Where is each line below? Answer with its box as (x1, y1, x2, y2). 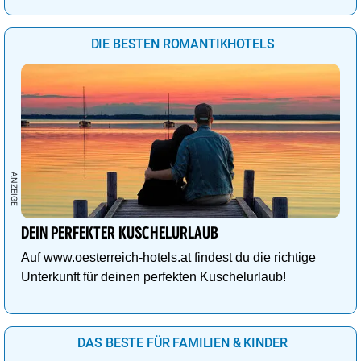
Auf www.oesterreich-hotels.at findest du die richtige (21, 250, 316, 264)
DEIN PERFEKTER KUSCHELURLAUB (20, 225, 219, 242)
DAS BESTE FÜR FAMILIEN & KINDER (77, 334, 288, 351)
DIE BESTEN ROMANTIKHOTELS (90, 35, 275, 52)
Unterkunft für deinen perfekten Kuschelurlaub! (21, 269, 286, 284)
